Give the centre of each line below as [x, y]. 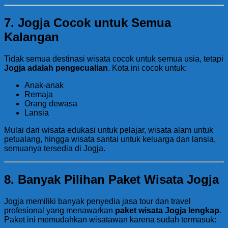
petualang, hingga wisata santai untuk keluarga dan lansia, [110, 139]
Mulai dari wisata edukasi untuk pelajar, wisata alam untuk [109, 130]
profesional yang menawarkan [60, 210]
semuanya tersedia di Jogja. [55, 148]
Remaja [39, 94]
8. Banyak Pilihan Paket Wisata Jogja [111, 179]
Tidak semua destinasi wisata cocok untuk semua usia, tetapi [114, 59]
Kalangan [32, 37]
